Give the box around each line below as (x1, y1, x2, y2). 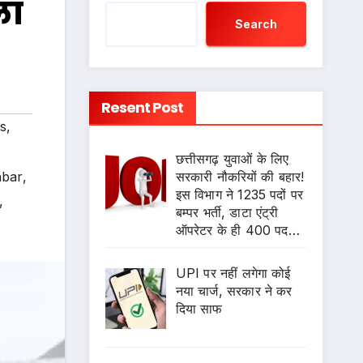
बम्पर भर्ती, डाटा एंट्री (175, 204, 279, 220)
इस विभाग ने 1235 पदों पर (175, 186, 304, 203)
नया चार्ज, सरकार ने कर (175, 283, 293, 299)
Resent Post (100, 97, 184, 117)
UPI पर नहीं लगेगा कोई (175, 265, 291, 281)
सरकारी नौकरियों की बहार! (175, 169, 305, 185)
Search (235, 16, 277, 31)
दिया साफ (175, 301, 223, 317)
